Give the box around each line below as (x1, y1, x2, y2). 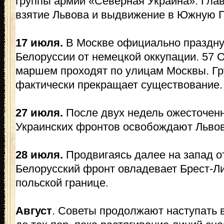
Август (15, 204, 52, 217)
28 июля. (15, 148, 63, 161)
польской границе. (15, 176, 108, 189)
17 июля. (15, 36, 63, 49)
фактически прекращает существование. (15, 78, 222, 91)
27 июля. (15, 106, 66, 119)
